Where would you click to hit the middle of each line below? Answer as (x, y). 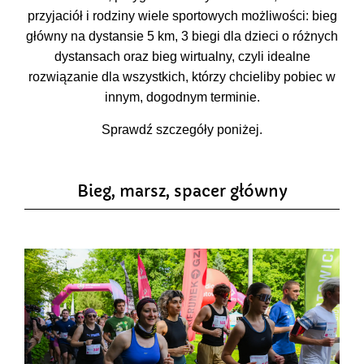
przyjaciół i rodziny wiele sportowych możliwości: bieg (182, 16)
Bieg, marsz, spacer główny (182, 191)
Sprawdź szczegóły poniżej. (182, 129)
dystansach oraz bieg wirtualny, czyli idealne (182, 57)
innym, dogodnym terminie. (182, 97)
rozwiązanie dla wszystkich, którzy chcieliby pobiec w (182, 77)
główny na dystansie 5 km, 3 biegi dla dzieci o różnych (182, 37)
